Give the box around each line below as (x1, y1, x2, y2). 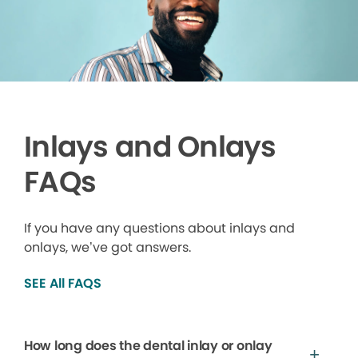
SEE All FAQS (24, 273, 101, 292)
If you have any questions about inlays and (24, 218, 295, 237)
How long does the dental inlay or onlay (24, 336, 272, 355)
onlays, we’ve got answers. (24, 237, 191, 257)
